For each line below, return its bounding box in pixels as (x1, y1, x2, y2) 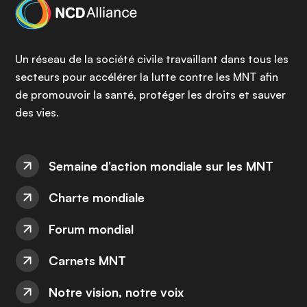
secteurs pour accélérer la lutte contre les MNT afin (15, 70, 278, 84)
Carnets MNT (49, 253, 126, 268)
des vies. (15, 106, 59, 119)
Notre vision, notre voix (49, 284, 184, 299)
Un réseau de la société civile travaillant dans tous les (15, 52, 288, 66)
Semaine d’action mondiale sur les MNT (49, 158, 273, 173)
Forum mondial (49, 221, 134, 236)
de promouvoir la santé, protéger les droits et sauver (15, 88, 286, 101)
